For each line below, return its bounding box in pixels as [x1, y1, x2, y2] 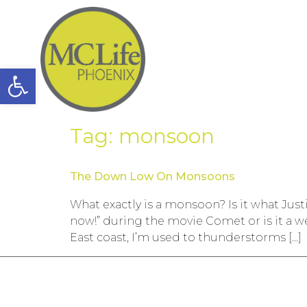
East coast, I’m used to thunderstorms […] [70, 231, 302, 245]
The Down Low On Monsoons [70, 170, 235, 184]
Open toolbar [6, 61, 155, 88]
